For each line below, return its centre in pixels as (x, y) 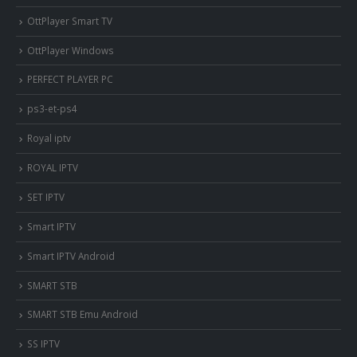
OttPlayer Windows (71, 50)
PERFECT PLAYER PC (70, 79)
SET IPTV (46, 196)
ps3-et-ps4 (52, 109)
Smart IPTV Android (71, 255)
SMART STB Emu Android (82, 314)
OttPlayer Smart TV (70, 20)
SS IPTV (43, 344)
